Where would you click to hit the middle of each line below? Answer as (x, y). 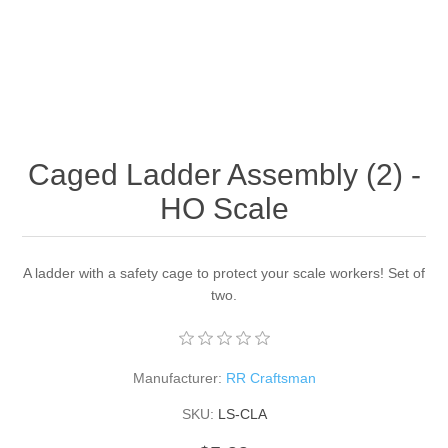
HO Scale (224, 209)
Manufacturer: (177, 378)
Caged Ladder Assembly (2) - (224, 175)
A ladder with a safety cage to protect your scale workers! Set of (224, 273)
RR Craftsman (270, 378)
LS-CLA (242, 414)
